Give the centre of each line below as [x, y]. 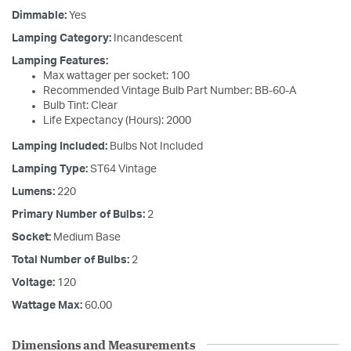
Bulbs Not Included [156, 146]
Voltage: [34, 282]
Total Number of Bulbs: [72, 260]
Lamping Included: [61, 146]
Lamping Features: [60, 61]
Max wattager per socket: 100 [116, 76]
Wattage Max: [48, 305]
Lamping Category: [63, 38]
